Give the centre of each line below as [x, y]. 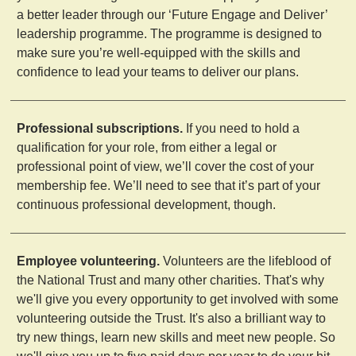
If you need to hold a [242, 128]
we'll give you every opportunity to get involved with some [178, 299]
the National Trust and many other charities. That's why [171, 280]
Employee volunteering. [89, 261]
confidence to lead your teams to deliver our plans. [158, 72]
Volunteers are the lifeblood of [246, 261]
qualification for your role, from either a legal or [147, 147]
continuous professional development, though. [147, 204]
